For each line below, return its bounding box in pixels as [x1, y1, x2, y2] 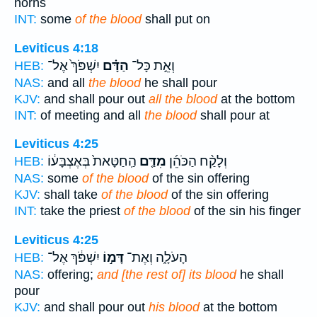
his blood [149, 300, 200, 315]
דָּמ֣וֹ [100, 250, 124, 266]
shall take [40, 188, 101, 202]
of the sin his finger [190, 204, 301, 219]
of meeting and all [37, 108, 144, 122]
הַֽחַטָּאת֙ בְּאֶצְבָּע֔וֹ [47, 154, 137, 170]
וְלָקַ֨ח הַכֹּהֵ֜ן [166, 154, 227, 170]
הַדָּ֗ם [100, 57, 129, 74]
